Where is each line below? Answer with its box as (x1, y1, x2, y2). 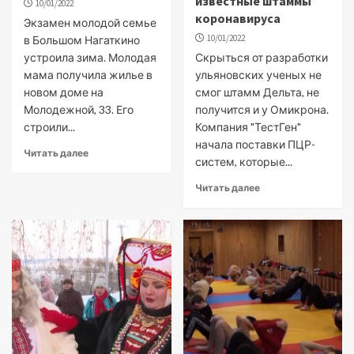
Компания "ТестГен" (194, 120, 301, 134)
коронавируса (194, 10, 281, 26)
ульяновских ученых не (194, 68, 322, 81)
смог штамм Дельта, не (194, 85, 319, 99)
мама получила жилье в (24, 68, 153, 81)
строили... (24, 120, 75, 134)
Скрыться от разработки (194, 51, 328, 64)
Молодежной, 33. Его (24, 103, 134, 116)
